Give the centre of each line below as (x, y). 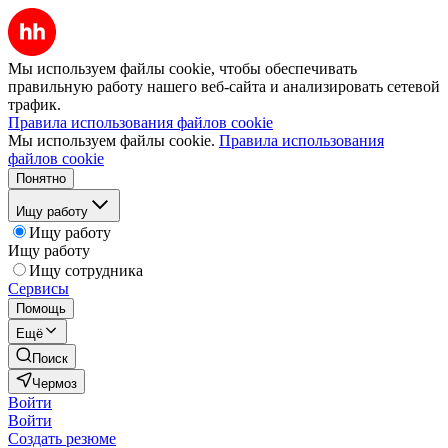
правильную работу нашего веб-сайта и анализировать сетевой (224, 86)
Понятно (41, 178)
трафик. (34, 104)
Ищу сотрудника (86, 270)
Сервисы (38, 288)
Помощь (41, 308)
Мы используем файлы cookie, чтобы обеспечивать (182, 68)
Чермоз (54, 383)
